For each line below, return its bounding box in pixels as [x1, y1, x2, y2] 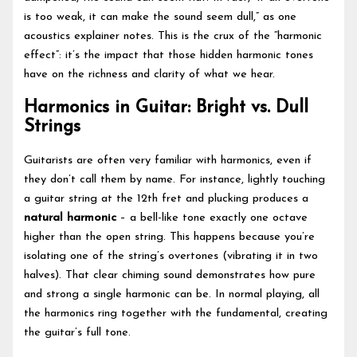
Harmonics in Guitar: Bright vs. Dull [24, 100, 309, 117]
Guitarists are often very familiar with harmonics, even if [24, 155, 312, 167]
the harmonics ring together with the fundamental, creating [24, 308, 328, 320]
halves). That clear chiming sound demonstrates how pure [24, 269, 316, 282]
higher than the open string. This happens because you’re [24, 231, 316, 244]
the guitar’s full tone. [24, 327, 131, 339]
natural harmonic [24, 212, 117, 225]
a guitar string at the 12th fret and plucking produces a [24, 193, 309, 206]
